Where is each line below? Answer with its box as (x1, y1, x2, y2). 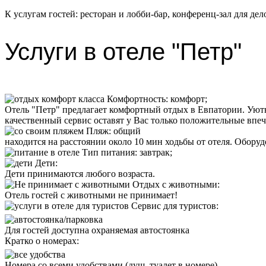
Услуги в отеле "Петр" (5, 38, 242, 65)
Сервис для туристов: (131, 200, 218, 211)
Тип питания (82, 147, 135, 157)
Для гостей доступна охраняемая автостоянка (5, 224, 189, 235)
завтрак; (140, 147, 172, 157)
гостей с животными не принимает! (31, 189, 178, 200)
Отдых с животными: (132, 179, 220, 189)
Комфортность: (107, 93, 168, 104)
